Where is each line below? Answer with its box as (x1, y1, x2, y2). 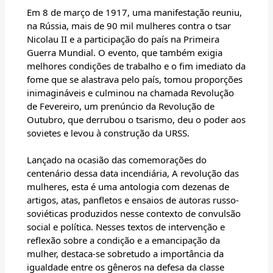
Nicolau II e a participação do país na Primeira (27, 33, 219, 46)
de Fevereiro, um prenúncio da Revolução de (27, 100, 214, 113)
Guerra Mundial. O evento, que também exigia (27, 46, 222, 59)
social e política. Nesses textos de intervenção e (27, 221, 225, 233)
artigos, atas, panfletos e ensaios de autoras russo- (27, 194, 239, 207)
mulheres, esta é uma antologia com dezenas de (27, 180, 229, 193)
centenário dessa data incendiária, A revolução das (27, 167, 239, 180)
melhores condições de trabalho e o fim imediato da (27, 60, 246, 73)
